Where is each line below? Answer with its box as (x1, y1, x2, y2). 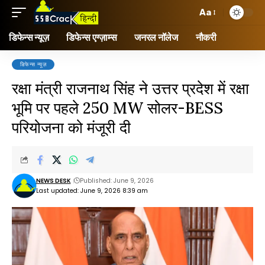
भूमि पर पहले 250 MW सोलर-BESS (12, 98, 223, 118)
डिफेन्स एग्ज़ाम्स (66, 32, 117, 43)
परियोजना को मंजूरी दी (12, 118, 131, 137)
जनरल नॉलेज (134, 32, 178, 43)
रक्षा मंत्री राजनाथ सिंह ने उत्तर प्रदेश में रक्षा (12, 79, 249, 98)
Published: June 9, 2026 (79, 176, 154, 185)
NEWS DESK (35, 176, 71, 185)
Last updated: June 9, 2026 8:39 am (35, 186, 148, 195)
